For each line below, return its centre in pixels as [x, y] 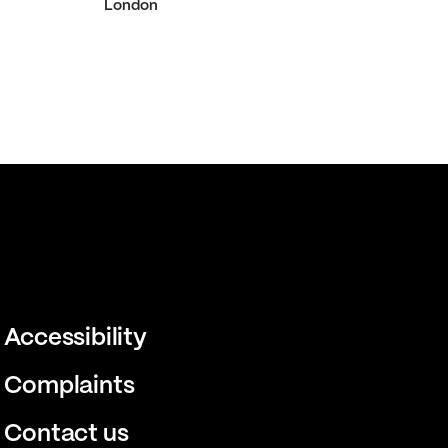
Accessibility [75, 338]
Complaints [69, 386]
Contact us [66, 434]
